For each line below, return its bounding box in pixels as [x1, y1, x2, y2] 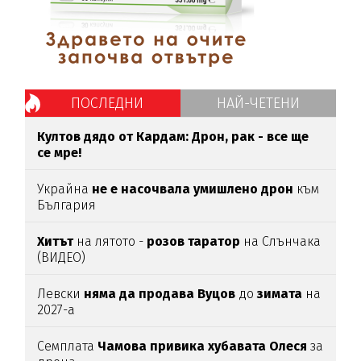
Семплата [37, 338, 95, 355]
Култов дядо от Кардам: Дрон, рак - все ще [37, 129, 309, 145]
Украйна [37, 181, 89, 197]
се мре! [37, 145, 82, 161]
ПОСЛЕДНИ [70, 94, 143, 113]
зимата [257, 286, 303, 302]
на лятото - [73, 234, 147, 250]
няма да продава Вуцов [81, 286, 236, 302]
